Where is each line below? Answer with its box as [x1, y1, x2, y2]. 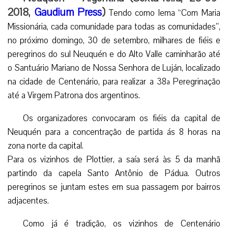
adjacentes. [8, 194, 49, 207]
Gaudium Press [34, 5, 102, 19]
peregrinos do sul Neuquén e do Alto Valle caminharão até [8, 48, 220, 60]
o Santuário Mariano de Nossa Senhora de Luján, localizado [8, 62, 220, 74]
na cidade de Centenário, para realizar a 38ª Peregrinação [8, 75, 220, 88]
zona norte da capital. [8, 139, 83, 152]
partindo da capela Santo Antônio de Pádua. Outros [8, 167, 220, 179]
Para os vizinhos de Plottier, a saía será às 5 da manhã [8, 153, 220, 165]
